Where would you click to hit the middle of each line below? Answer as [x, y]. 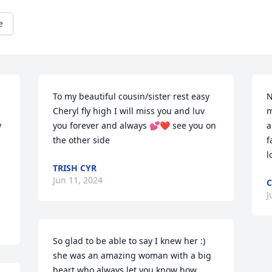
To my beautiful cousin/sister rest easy [131, 96]
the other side [82, 140]
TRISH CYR [75, 168]
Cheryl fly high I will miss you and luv [129, 111]
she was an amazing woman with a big [132, 255]
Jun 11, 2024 [78, 180]
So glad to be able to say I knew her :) [129, 241]
